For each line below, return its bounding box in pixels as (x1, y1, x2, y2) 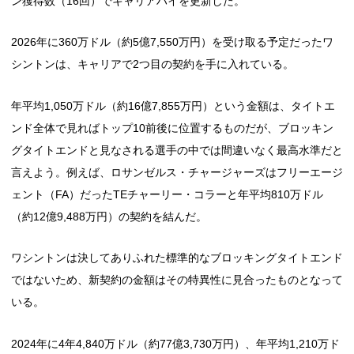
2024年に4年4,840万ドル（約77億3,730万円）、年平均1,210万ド (11, 337, 340, 350)
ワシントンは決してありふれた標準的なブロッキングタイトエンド (11, 251, 343, 265)
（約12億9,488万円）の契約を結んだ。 (11, 209, 207, 223)
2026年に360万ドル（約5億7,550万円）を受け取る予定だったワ (11, 36, 333, 49)
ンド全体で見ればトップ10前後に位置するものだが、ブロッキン (11, 121, 333, 134)
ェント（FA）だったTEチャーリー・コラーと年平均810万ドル (11, 187, 323, 201)
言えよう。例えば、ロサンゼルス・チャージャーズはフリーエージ (11, 165, 343, 179)
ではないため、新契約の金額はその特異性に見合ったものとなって (11, 273, 343, 287)
